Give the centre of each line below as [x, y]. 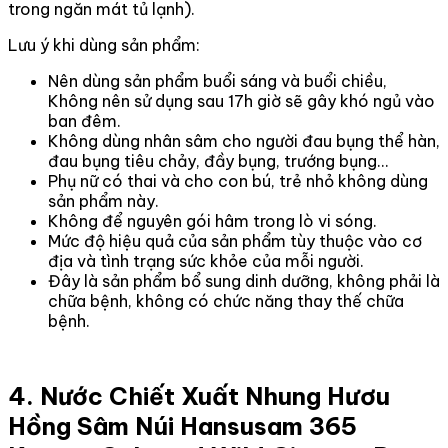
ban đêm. [84, 121]
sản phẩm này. [103, 201]
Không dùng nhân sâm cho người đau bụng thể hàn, [244, 141]
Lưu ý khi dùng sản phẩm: [104, 45]
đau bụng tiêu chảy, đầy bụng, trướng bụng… [218, 161]
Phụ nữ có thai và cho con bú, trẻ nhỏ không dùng [238, 181]
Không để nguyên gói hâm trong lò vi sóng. [212, 221]
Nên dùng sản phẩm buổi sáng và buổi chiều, [217, 81]
